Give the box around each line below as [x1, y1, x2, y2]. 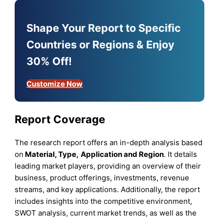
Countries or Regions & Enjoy [26, 38, 175, 51]
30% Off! [26, 55, 72, 68]
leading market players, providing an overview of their [15, 161, 201, 171]
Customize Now [26, 79, 83, 89]
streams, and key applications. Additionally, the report [15, 184, 200, 194]
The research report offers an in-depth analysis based [15, 137, 203, 147]
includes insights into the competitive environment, [15, 196, 193, 206]
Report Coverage [15, 112, 106, 126]
